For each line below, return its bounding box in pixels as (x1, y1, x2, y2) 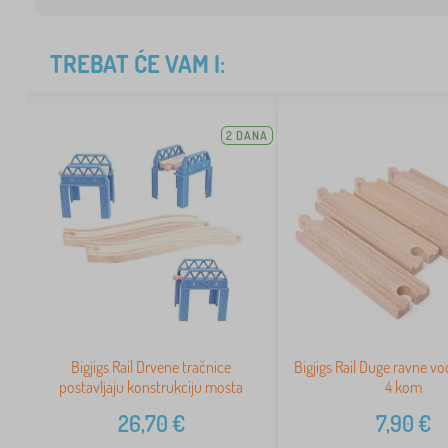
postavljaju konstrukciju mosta (59, 377, 244, 398)
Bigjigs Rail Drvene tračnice (71, 357, 232, 378)
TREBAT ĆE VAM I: (50, 48, 225, 79)
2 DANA (226, 128, 269, 143)
